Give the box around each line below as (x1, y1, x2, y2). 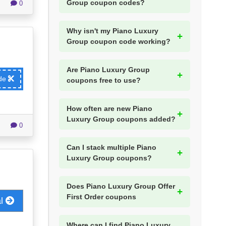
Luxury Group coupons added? (67, 115, 176, 124)
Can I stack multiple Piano (67, 143, 156, 152)
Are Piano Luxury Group (67, 66, 150, 74)
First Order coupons (67, 193, 136, 201)
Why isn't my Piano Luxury (67, 27, 158, 35)
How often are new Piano (67, 104, 152, 113)
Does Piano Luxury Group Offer (67, 182, 175, 191)
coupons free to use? (67, 76, 141, 85)
